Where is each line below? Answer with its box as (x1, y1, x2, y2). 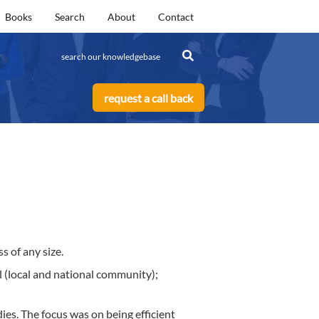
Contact (158, 10, 194, 23)
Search (55, 10, 85, 23)
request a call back (104, 90, 193, 105)
